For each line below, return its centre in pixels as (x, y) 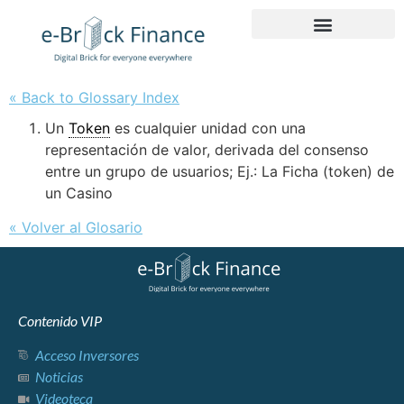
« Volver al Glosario (76, 227)
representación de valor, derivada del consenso (207, 149)
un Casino (79, 193)
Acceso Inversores (87, 355)
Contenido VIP (60, 320)
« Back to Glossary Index (94, 97)
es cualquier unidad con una (208, 128)
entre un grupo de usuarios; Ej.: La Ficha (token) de (220, 171)
